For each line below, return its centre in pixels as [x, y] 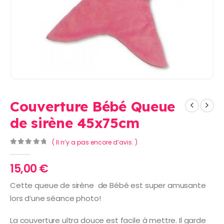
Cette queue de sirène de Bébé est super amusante [108, 185]
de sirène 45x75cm [75, 122]
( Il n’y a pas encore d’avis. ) [94, 142]
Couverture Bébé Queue [93, 106]
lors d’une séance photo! [55, 198]
